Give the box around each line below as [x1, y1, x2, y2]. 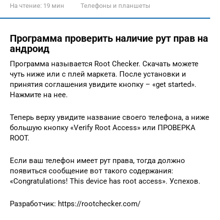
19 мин [42, 2, 64, 9]
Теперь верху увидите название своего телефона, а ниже [10, 112, 209, 122]
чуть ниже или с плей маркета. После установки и [10, 69, 186, 79]
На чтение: [10, 2, 42, 9]
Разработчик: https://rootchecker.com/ [10, 199, 140, 208]
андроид [10, 43, 50, 55]
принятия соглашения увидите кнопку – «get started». [10, 80, 196, 89]
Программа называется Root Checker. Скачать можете [10, 59, 198, 68]
